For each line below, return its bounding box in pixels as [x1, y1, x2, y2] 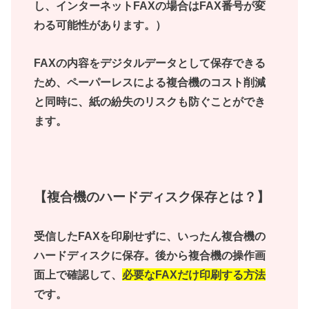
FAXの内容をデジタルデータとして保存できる [34, 56, 266, 69]
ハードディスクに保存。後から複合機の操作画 [34, 248, 266, 261]
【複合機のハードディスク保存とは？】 [34, 189, 270, 204]
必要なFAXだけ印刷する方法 [122, 268, 266, 281]
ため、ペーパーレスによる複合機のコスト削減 [34, 75, 266, 88]
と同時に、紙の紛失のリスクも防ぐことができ [34, 94, 266, 108]
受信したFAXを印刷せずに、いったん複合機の [34, 229, 266, 242]
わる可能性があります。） [34, 19, 167, 32]
